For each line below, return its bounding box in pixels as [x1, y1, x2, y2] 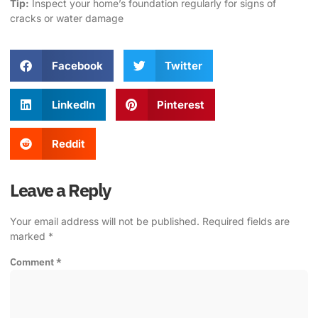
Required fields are [202, 215, 290, 228]
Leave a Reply [10, 178, 111, 202]
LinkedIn [51, 98, 95, 112]
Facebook [51, 59, 103, 73]
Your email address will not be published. [10, 215, 199, 228]
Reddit [51, 137, 85, 151]
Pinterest [157, 98, 204, 112]
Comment [10, 256, 56, 269]
